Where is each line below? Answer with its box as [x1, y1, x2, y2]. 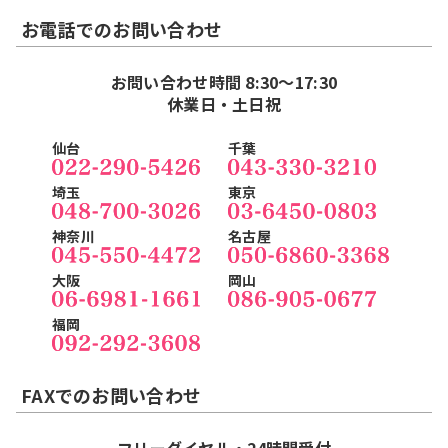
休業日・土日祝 [167, 92, 281, 116]
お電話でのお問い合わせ [21, 16, 223, 42]
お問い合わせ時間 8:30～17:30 [110, 70, 338, 94]
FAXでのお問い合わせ [21, 382, 202, 409]
